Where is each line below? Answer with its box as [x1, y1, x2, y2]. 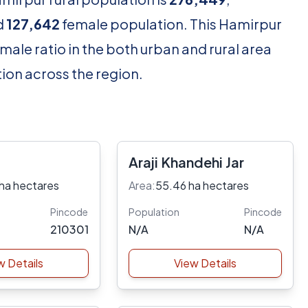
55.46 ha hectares [155, 178, 249, 192]
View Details [173, 256, 236, 270]
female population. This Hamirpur [60, 15, 282, 32]
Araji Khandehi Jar [128, 153, 244, 170]
